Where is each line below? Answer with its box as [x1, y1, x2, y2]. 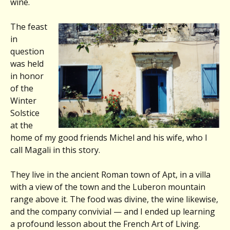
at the [10, 119, 33, 131]
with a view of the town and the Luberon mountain [10, 181, 205, 193]
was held [10, 57, 44, 69]
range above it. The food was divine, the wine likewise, [10, 193, 218, 205]
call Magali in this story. [10, 144, 100, 156]
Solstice [10, 107, 40, 119]
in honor [10, 70, 44, 82]
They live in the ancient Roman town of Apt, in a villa [10, 168, 210, 180]
